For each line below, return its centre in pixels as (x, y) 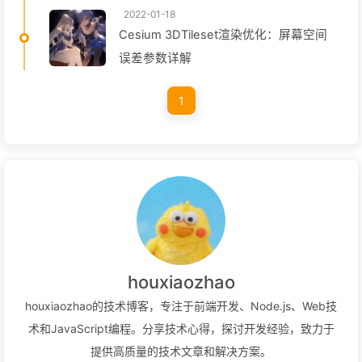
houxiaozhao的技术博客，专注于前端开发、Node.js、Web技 (181, 306)
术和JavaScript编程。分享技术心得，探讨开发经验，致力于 (181, 329)
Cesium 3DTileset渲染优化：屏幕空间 (223, 35)
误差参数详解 (155, 58)
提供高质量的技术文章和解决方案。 (181, 351)
